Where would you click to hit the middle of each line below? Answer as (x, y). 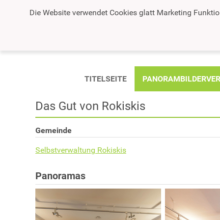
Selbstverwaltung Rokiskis (81, 150)
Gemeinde (54, 130)
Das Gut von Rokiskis (90, 106)
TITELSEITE (105, 79)
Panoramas (60, 176)
